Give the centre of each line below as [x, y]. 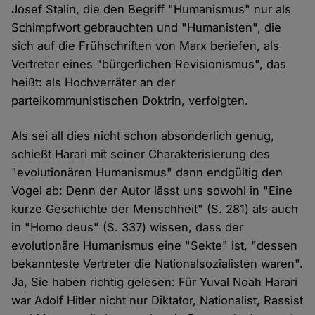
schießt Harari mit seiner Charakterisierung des [141, 154]
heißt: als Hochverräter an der [94, 83]
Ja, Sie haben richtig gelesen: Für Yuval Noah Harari [155, 282]
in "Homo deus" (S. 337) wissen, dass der [128, 227]
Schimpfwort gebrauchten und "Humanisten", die [147, 28]
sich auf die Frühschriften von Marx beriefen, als [146, 46]
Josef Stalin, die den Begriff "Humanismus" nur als [152, 9]
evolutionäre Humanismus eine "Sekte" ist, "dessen [155, 246]
